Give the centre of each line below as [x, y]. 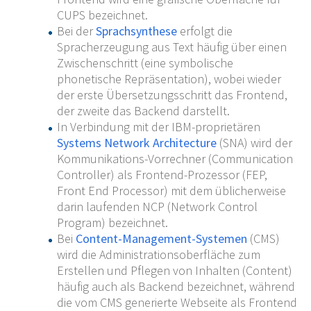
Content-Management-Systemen [161, 239]
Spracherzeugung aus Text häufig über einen [171, 47]
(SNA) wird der [254, 143]
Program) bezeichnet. [112, 223]
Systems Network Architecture [136, 143]
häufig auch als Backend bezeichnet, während [176, 287]
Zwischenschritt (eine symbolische [145, 63]
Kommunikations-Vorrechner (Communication [175, 159]
